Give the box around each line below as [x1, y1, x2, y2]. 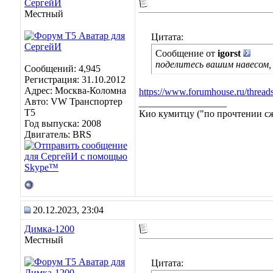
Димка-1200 [24, 224, 74, 234]
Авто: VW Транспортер [24, 96, 122, 107]
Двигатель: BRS [24, 129, 91, 140]
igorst [218, 48, 241, 58]
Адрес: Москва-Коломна [24, 85, 126, 96]
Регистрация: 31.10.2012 [24, 74, 126, 85]
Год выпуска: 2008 [24, 118, 101, 129]
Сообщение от [155, 48, 218, 58]
